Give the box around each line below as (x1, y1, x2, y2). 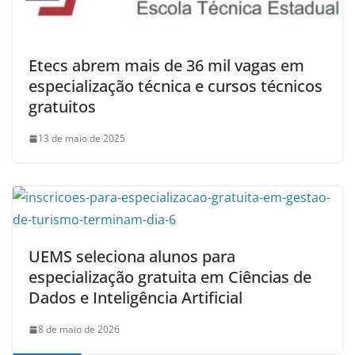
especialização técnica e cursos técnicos (29, 75, 323, 97)
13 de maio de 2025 (38, 132, 125, 146)
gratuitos (29, 96, 96, 118)
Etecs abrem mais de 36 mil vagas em (29, 55, 304, 77)
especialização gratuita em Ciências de (29, 266, 311, 288)
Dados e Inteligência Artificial (29, 287, 242, 309)
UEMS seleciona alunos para (29, 246, 235, 268)
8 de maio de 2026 (38, 323, 120, 337)
